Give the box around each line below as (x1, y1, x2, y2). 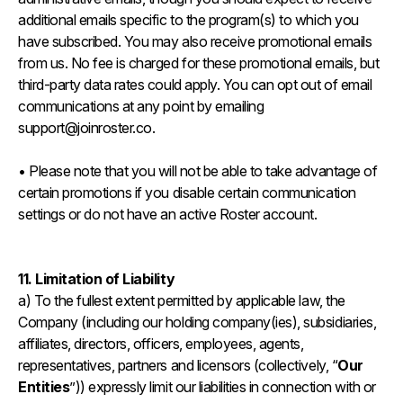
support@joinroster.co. (18, 119, 156, 137)
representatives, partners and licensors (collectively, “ (18, 356, 338, 374)
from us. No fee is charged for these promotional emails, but (18, 54, 380, 72)
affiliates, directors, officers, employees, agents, (18, 335, 304, 353)
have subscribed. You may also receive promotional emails (18, 32, 372, 50)
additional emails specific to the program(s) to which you (18, 11, 359, 29)
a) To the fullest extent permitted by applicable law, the (18, 291, 345, 309)
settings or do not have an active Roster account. (18, 205, 318, 223)
